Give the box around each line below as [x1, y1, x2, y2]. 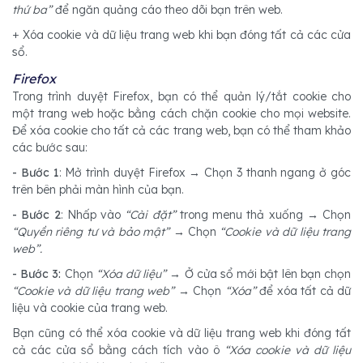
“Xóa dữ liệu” [92, 267, 170, 282]
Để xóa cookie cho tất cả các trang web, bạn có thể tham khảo [12, 123, 351, 139]
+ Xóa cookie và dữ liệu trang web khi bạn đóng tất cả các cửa [12, 28, 351, 43]
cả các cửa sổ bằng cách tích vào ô [12, 343, 224, 358]
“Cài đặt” [121, 207, 176, 223]
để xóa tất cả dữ [255, 284, 352, 299]
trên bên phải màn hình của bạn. [12, 182, 187, 198]
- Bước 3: [12, 267, 62, 282]
